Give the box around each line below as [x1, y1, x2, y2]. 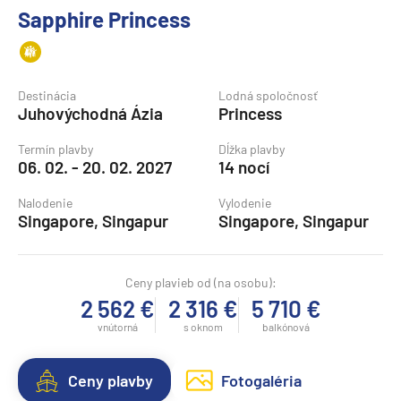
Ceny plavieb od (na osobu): [124, 275, 277, 290]
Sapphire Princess [18, 6, 191, 32]
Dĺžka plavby [218, 141, 285, 157]
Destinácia [18, 88, 76, 103]
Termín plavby [18, 141, 93, 157]
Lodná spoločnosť [218, 88, 318, 103]
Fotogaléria [221, 371, 302, 390]
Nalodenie [18, 195, 73, 210]
